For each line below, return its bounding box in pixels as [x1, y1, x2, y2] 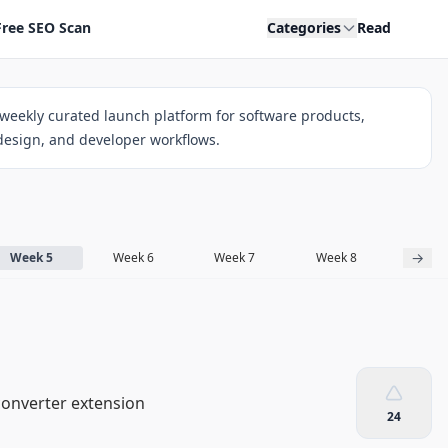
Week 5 [10, 248, 54, 266]
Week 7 [214, 248, 256, 266]
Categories [266, 18, 341, 37]
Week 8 [315, 248, 357, 266]
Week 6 [112, 248, 154, 266]
